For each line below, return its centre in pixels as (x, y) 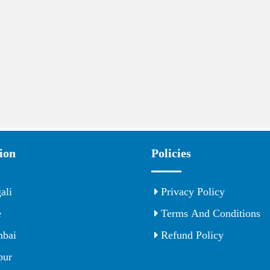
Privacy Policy (191, 192)
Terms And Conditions (209, 214)
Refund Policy (191, 235)
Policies (171, 153)
